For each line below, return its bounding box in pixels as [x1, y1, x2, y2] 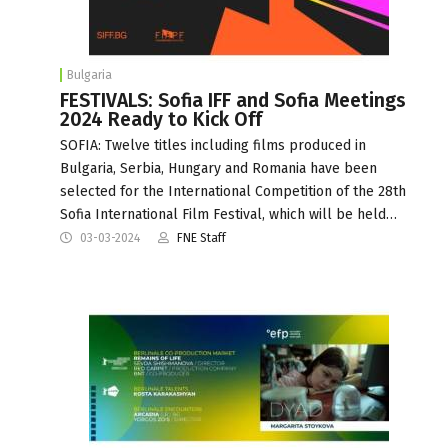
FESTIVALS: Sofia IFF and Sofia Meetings [60, 88, 406, 112]
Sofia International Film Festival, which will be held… [60, 205, 397, 223]
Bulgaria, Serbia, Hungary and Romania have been [60, 159, 377, 177]
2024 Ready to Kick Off [60, 107, 262, 131]
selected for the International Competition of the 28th [60, 182, 406, 200]
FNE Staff [177, 230, 226, 245]
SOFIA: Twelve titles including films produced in [60, 136, 366, 154]
